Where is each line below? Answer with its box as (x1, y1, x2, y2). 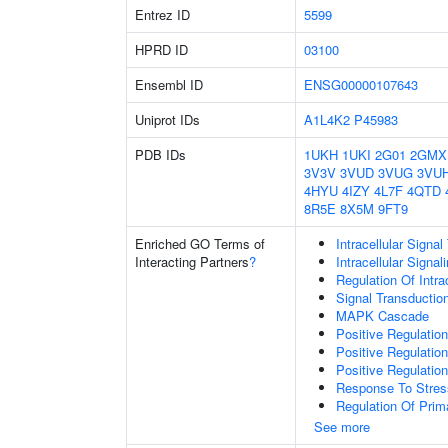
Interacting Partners (135, 252, 249, 271)
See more (314, 417, 370, 436)
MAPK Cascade (336, 306, 429, 325)
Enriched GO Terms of (135, 234, 265, 253)
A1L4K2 (304, 110, 350, 129)
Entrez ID (135, 5, 190, 24)
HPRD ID (135, 40, 188, 59)
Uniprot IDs (135, 110, 200, 129)
